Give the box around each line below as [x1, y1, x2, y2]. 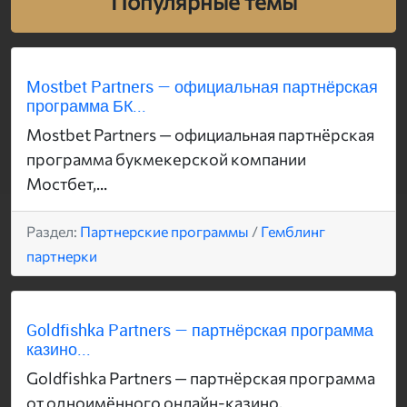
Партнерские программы [80, 223, 249, 241]
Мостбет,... [26, 174, 107, 194]
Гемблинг [261, 223, 325, 241]
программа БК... [26, 94, 146, 117]
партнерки [26, 247, 97, 265]
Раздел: [26, 223, 80, 241]
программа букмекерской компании [26, 149, 306, 170]
